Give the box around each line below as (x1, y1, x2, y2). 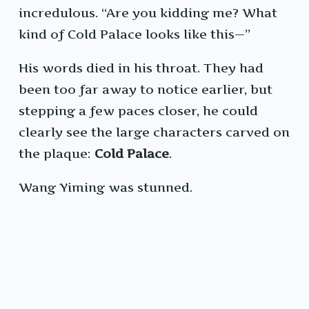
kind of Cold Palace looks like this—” (19, 27, 250, 42)
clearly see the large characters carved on (19, 125, 290, 140)
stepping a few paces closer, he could (19, 103, 258, 119)
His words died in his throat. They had (19, 61, 263, 76)
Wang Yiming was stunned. (19, 180, 192, 195)
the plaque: (19, 146, 94, 161)
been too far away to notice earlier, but (19, 82, 272, 97)
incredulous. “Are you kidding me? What (19, 6, 277, 21)
